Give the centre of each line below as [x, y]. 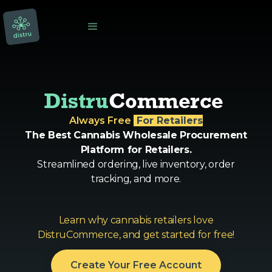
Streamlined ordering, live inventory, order [136, 164]
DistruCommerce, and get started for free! [136, 235]
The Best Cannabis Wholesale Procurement [136, 135]
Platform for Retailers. [136, 150]
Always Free [101, 121]
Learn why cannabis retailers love [136, 220]
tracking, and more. [136, 179]
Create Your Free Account [136, 265]
